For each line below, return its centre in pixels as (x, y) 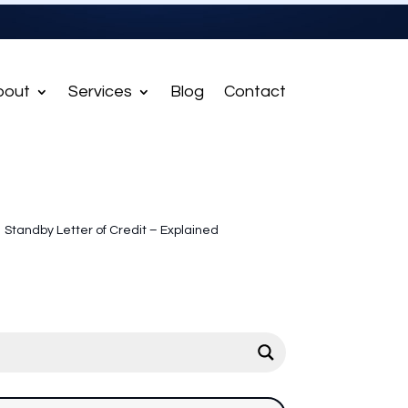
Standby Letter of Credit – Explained (111, 230)
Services (100, 92)
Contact (255, 92)
